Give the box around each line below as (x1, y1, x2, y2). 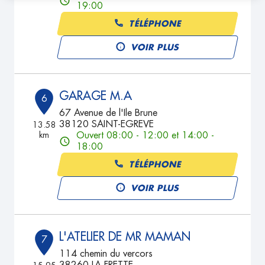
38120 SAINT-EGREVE (59, 119, 154, 129)
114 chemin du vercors (59, 249, 153, 258)
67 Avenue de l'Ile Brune (59, 108, 158, 118)
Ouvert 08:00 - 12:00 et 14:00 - (76, 131, 215, 140)
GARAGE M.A (59, 90, 132, 102)
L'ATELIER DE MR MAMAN (59, 231, 191, 243)
